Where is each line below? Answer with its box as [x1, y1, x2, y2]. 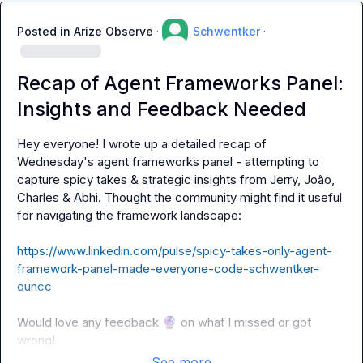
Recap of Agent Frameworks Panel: [17, 71, 344, 95]
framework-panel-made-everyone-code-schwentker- [17, 261, 319, 276]
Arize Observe [74, 24, 153, 38]
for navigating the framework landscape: [17, 207, 245, 223]
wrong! [17, 332, 55, 348]
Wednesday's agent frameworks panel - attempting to [17, 154, 319, 169]
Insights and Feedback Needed [17, 97, 306, 121]
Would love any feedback [17, 314, 162, 330]
